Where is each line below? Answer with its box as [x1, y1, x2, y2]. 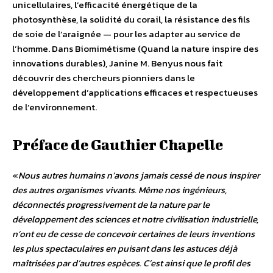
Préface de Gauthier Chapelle [12, 135, 223, 153]
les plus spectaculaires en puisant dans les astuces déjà [12, 241, 237, 255]
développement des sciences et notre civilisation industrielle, [12, 211, 258, 226]
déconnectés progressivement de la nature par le [12, 197, 210, 211]
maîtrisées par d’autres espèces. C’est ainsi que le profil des [12, 255, 250, 270]
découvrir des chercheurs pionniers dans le [12, 70, 195, 85]
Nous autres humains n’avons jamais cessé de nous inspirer [18, 168, 260, 182]
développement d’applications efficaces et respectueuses [12, 85, 258, 99]
